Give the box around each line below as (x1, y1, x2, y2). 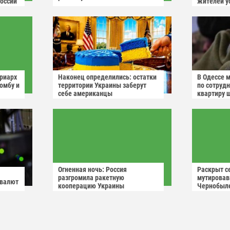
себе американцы (58, 89, 112, 98)
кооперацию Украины (58, 182, 124, 190)
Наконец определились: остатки (58, 73, 157, 82)
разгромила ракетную (58, 174, 124, 182)
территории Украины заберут (58, 81, 146, 90)
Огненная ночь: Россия (58, 165, 127, 174)
